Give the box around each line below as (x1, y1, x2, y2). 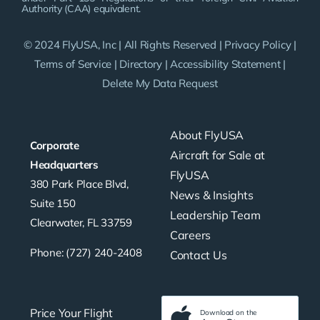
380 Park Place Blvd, (30, 177, 129, 191)
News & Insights (169, 188, 254, 203)
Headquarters (30, 158, 99, 172)
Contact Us (169, 248, 227, 263)
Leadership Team (169, 208, 261, 223)
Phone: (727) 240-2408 (30, 246, 142, 260)
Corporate (30, 139, 79, 153)
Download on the (200, 307, 257, 317)
